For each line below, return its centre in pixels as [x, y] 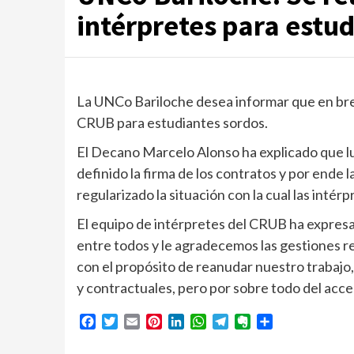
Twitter [138, 322]
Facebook [123, 322]
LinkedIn [207, 322]
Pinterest [187, 322]
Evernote [275, 322]
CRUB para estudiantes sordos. [172, 122]
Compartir [301, 322]
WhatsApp [235, 322]
